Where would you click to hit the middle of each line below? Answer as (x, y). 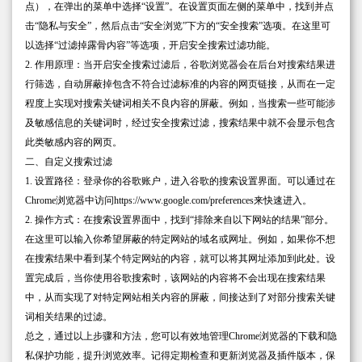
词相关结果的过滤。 (69, 317)
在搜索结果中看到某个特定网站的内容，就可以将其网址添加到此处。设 (180, 259)
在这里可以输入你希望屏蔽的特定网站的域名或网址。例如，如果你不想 (180, 240)
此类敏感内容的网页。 (74, 143)
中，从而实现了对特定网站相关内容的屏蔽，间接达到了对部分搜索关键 (180, 298)
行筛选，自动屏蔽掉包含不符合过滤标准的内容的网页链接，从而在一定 (180, 84)
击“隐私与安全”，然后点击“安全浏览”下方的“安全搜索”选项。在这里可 (178, 26)
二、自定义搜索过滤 (69, 162)
